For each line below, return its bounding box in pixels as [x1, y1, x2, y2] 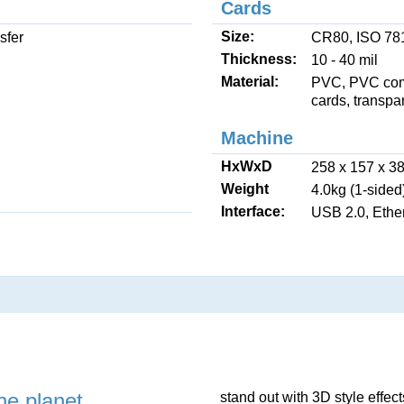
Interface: [220, 204, 285, 219]
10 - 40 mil [310, 52, 378, 68]
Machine [220, 128, 293, 148]
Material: [220, 74, 279, 89]
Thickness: [220, 51, 297, 67]
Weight [220, 181, 269, 197]
